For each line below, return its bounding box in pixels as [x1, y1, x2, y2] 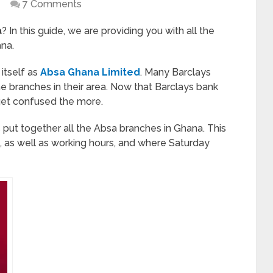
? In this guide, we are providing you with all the [2, 25, 214, 37]
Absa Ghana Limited [40, 66, 140, 78]
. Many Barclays [140, 66, 211, 78]
